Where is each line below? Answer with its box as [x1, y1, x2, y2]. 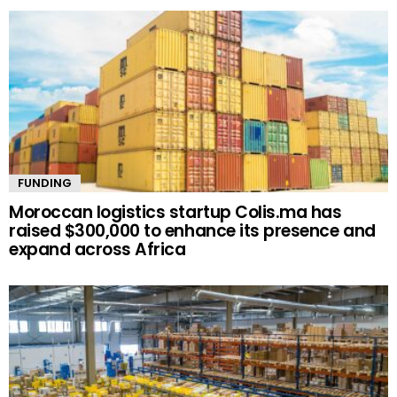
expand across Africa [9, 237, 186, 262]
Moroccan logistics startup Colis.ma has [9, 200, 342, 225]
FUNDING [18, 175, 72, 192]
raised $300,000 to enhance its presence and [9, 219, 376, 244]
